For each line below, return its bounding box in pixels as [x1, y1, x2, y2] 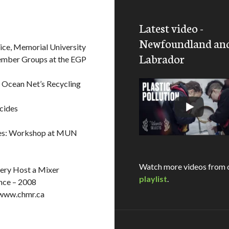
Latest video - [139, 19, 203, 36]
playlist [139, 173, 167, 184]
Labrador [139, 50, 185, 66]
